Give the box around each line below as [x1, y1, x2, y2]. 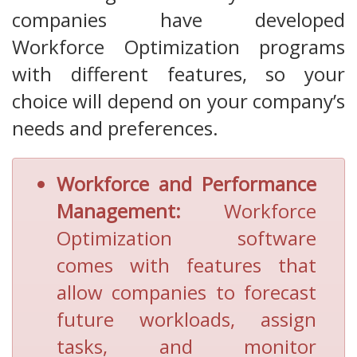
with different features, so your [12, 61, 345, 88]
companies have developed [12, 6, 345, 33]
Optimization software [57, 225, 316, 252]
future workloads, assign [57, 306, 316, 333]
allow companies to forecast [57, 279, 316, 306]
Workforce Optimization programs [12, 33, 345, 61]
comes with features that [57, 252, 316, 279]
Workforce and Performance [57, 171, 316, 198]
